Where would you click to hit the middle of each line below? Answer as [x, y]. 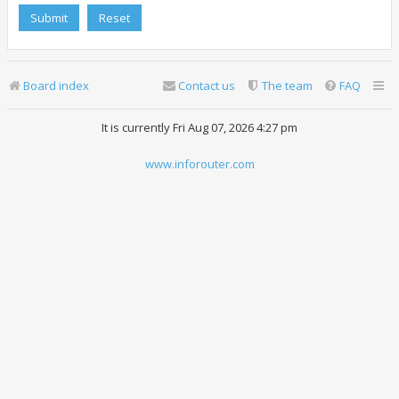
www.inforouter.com [199, 164]
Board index [56, 85]
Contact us [207, 85]
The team [287, 85]
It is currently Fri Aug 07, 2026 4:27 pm [199, 127]
